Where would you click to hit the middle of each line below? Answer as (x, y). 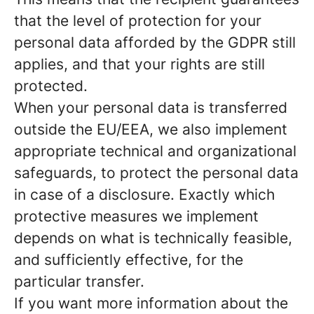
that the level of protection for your (138, 21)
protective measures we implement (136, 216)
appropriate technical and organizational (155, 151)
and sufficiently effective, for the (129, 260)
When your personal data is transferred (151, 108)
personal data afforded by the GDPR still (155, 42)
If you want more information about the (151, 303)
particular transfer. (79, 281)
